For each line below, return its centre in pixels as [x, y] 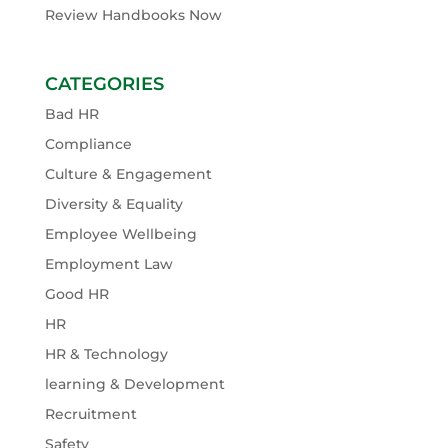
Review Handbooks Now [133, 14]
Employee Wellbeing [120, 233]
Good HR [76, 293]
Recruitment [90, 413]
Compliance [88, 143]
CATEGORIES [104, 83]
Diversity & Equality [113, 203]
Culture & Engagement [128, 173]
